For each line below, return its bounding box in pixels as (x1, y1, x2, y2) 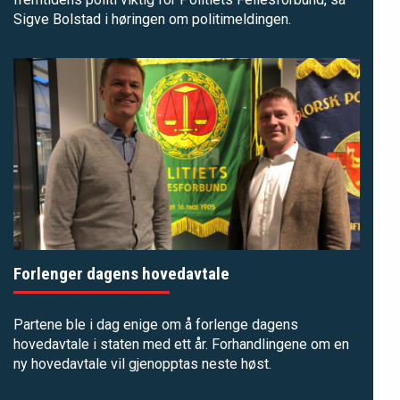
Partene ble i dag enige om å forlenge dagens (13, 316, 298, 334)
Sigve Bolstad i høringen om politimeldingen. (13, 10, 291, 28)
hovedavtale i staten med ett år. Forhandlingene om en (13, 336, 349, 354)
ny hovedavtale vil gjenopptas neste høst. (13, 355, 271, 373)
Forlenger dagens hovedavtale (13, 263, 229, 285)
